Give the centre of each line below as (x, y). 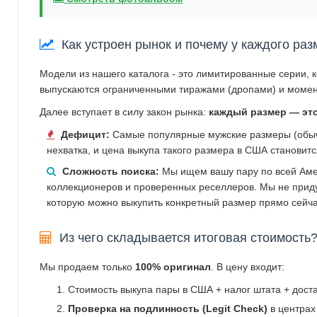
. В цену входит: (248, 266)
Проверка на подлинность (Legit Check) (168, 308)
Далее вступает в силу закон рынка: (124, 111)
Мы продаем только (87, 266)
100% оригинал (173, 266)
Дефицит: (85, 134)
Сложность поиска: (111, 171)
